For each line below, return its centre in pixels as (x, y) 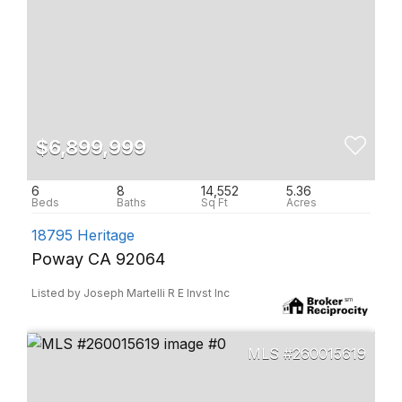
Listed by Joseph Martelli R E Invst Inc (131, 293)
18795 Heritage (83, 235)
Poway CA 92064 (98, 259)
